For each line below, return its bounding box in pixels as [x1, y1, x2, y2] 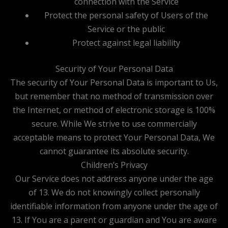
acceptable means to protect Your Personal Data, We [13, 131, 215, 143]
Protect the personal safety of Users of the [44, 9, 208, 21]
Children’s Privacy [80, 159, 148, 170]
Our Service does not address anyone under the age [15, 173, 213, 184]
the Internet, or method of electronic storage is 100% [13, 104, 215, 116]
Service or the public [88, 23, 165, 35]
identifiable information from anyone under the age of [10, 200, 218, 212]
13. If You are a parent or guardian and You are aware [11, 214, 217, 225]
